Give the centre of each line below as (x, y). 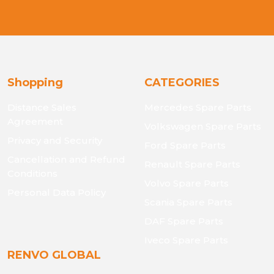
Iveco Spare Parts (186, 240)
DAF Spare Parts (184, 221)
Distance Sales (42, 107)
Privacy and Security (55, 140)
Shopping (35, 83)
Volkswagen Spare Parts (203, 126)
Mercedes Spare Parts (198, 107)
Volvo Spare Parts (187, 183)
